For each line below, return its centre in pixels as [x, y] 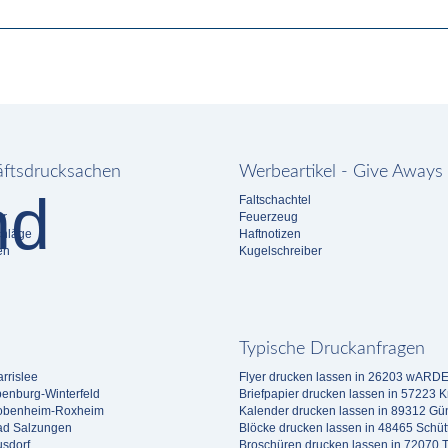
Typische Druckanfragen [332, 349]
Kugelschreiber [280, 251]
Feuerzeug [268, 217]
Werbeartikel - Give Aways [341, 172]
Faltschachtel [275, 200]
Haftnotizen [270, 234]
